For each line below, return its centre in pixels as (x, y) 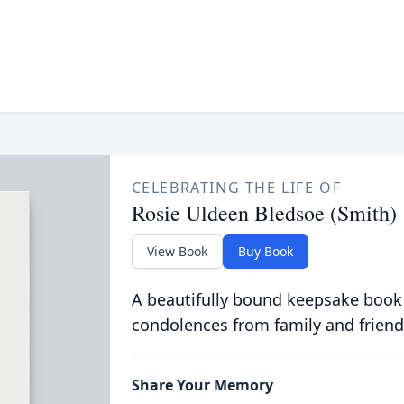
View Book (177, 251)
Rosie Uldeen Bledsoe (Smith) (264, 213)
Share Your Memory (202, 385)
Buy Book (265, 251)
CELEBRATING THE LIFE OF (236, 188)
